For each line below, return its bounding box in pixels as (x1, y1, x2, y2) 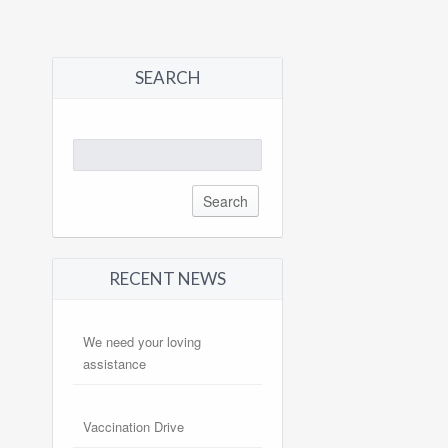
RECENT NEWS (109, 268, 227, 290)
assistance (83, 354, 147, 374)
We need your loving (83, 332, 202, 352)
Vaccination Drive (83, 417, 185, 437)
